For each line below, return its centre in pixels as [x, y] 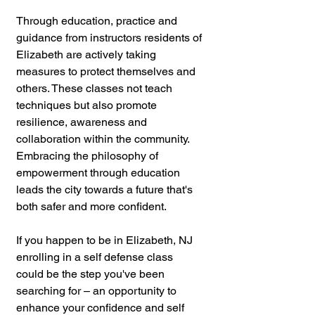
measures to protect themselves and [107, 71]
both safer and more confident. [91, 206]
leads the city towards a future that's [106, 189]
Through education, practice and [98, 20]
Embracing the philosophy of [89, 155]
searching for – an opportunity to [98, 290]
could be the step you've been [92, 274]
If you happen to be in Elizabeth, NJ [106, 240]
